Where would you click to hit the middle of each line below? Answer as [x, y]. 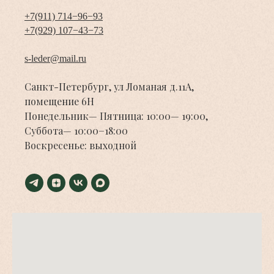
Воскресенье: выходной [80, 145]
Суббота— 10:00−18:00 [76, 130]
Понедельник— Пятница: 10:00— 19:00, [116, 116]
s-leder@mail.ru [55, 58]
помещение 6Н [59, 101]
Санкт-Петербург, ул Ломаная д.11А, [109, 86]
